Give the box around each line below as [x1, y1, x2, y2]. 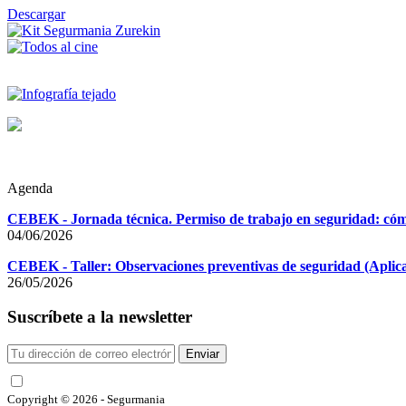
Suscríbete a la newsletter [7, 307, 192, 327]
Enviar [186, 347, 219, 362]
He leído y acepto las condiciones [29, 374, 220, 391]
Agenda [7, 179, 53, 196]
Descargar [7, 5, 65, 22]
